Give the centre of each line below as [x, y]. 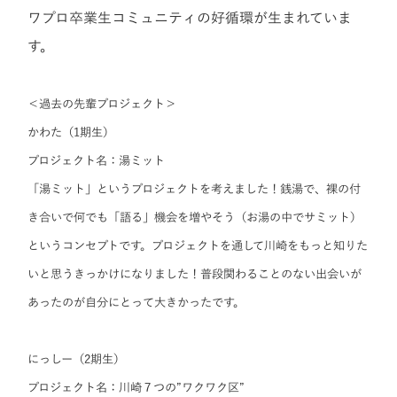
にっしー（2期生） [77, 359]
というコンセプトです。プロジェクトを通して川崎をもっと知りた [198, 246]
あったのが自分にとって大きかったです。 [136, 303]
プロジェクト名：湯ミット [97, 161]
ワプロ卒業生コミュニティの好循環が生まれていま [190, 18]
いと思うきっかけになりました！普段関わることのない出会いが [195, 274]
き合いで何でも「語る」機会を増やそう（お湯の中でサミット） [195, 218]
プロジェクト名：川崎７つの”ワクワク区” [136, 388]
